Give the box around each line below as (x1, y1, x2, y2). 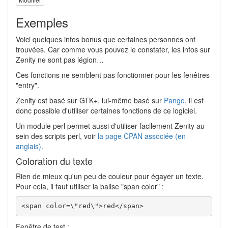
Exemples (16, 13, 68, 31)
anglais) (16, 140, 41, 151)
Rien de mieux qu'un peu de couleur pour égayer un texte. (16, 170, 204, 181)
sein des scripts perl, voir (16, 130, 98, 141)
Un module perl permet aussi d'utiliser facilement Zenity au (16, 120, 205, 131)
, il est (185, 95, 204, 105)
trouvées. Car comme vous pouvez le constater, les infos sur (16, 44, 210, 54)
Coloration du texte (16, 154, 93, 167)
